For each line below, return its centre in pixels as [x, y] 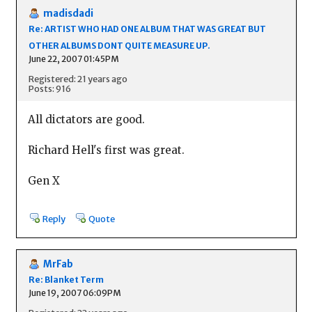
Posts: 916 [49, 88]
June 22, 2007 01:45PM [73, 59]
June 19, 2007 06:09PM [75, 292]
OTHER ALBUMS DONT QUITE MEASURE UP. [119, 46]
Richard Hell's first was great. [106, 150]
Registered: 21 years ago [78, 78]
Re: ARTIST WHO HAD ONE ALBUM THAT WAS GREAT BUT [147, 29]
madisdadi [68, 14]
